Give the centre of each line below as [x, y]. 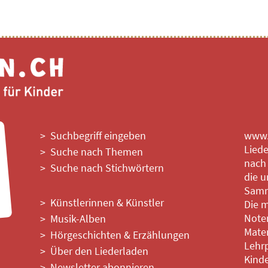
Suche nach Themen [97, 151]
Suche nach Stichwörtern [107, 167]
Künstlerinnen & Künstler [107, 202]
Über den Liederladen [100, 251]
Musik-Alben [78, 218]
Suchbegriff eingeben [98, 135]
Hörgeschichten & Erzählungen [120, 234]
